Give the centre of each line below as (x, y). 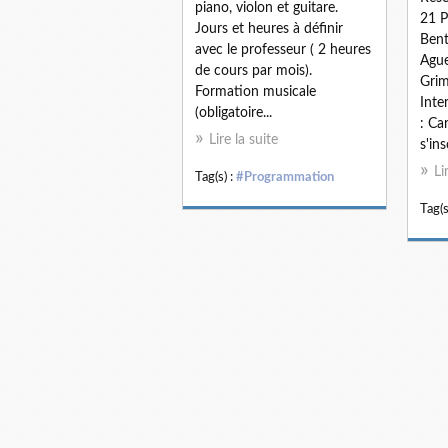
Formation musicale (255, 92)
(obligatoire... (233, 113)
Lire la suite (243, 140)
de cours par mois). (253, 71)
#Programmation (285, 177)
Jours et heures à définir (269, 29)
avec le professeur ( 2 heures (283, 50)
